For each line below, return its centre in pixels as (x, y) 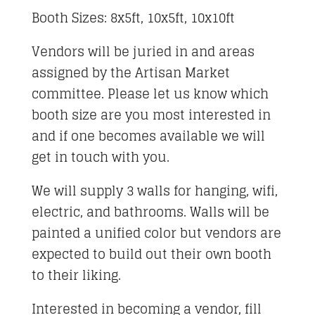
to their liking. (76, 275)
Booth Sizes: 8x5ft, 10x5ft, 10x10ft (133, 18)
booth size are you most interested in (151, 115)
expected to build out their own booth (151, 254)
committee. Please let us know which (150, 94)
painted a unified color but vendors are (156, 233)
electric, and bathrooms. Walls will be (150, 212)
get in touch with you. (100, 157)
